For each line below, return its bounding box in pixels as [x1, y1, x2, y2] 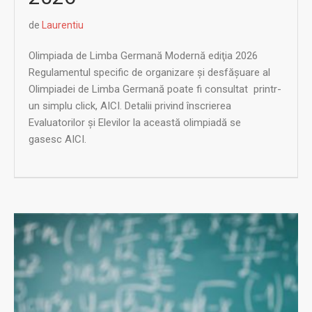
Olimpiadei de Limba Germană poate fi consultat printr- [29, 82, 281, 95]
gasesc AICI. [29, 132, 86, 146]
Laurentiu [42, 19, 84, 31]
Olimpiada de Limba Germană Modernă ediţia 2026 [29, 49, 258, 62]
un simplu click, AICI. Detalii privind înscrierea [29, 99, 231, 112]
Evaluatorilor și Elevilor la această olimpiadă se [29, 116, 241, 129]
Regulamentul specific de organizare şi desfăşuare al [29, 65, 270, 79]
